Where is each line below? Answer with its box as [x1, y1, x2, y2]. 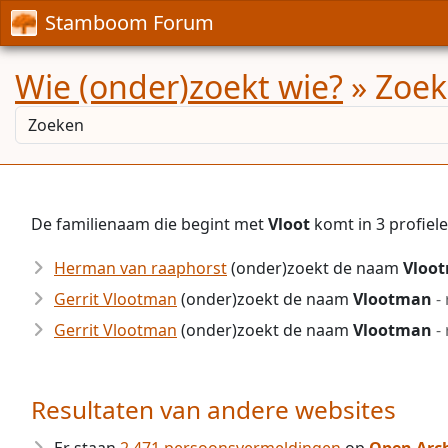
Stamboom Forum [45, 9, 214, 36]
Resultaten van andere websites [31, 393, 396, 426]
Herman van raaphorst [54, 257, 227, 279]
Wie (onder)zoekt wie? [15, 65, 343, 108]
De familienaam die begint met [31, 213, 268, 235]
